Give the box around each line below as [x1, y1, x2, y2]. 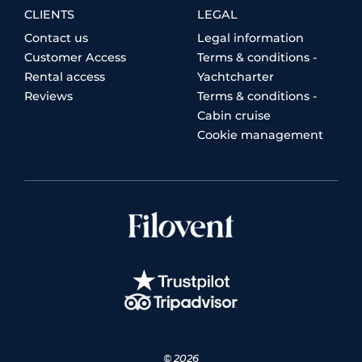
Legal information [197, 31, 304, 45]
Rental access [24, 69, 105, 84]
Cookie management [197, 128, 323, 142]
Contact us [24, 31, 88, 45]
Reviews [24, 89, 73, 103]
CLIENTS [24, 7, 74, 22]
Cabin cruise [197, 108, 271, 123]
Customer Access [24, 50, 126, 65]
